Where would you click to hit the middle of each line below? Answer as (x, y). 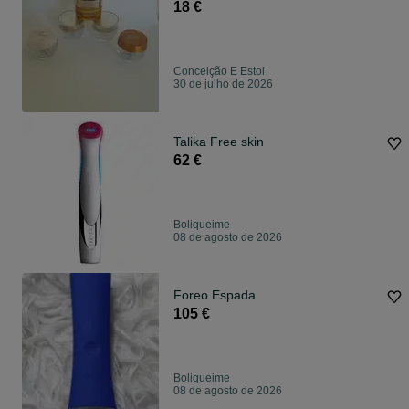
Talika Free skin (219, 142)
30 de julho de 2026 (223, 84)
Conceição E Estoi (219, 72)
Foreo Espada (215, 295)
